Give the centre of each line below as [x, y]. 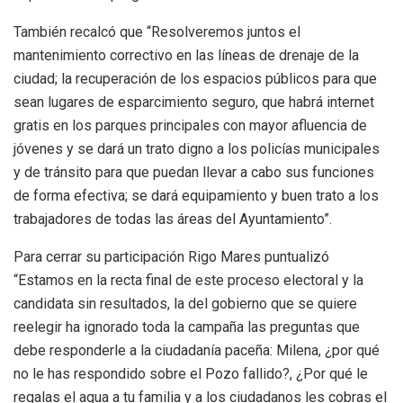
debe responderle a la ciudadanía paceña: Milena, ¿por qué [197, 350]
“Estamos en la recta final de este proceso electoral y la [188, 280]
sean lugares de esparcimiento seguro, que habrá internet [194, 102]
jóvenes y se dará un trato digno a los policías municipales [197, 148]
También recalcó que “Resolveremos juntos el [157, 31]
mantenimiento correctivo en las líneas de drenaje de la [186, 55]
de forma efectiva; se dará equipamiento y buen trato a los [196, 195]
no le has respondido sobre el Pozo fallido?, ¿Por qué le [191, 373]
